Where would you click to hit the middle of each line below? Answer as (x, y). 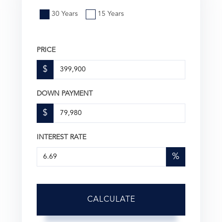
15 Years (111, 14)
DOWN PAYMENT (65, 93)
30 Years (65, 14)
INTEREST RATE (61, 137)
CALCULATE (111, 199)
